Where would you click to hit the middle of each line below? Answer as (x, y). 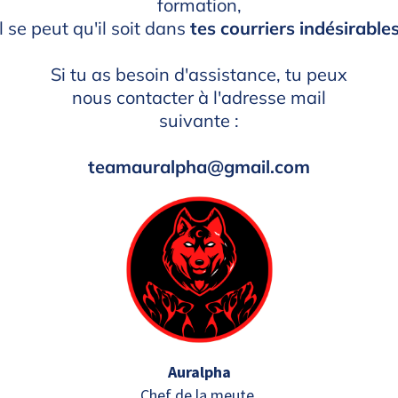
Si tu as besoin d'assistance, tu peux (199, 74)
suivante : (199, 120)
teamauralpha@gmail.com (199, 167)
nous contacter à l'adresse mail (199, 97)
